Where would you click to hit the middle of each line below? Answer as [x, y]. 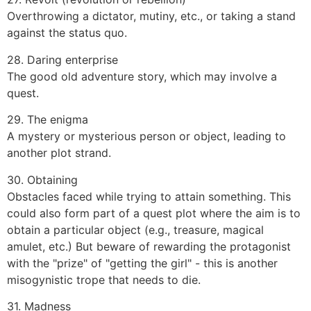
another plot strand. [59, 153]
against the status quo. [67, 33]
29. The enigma [48, 120]
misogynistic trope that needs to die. [104, 279]
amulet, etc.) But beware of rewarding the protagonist [149, 246]
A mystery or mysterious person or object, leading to [146, 136]
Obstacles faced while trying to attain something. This [149, 196]
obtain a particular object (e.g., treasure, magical [135, 229]
